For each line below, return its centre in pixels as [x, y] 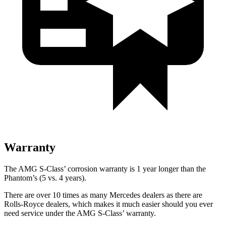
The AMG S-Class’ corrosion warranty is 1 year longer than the [105, 168]
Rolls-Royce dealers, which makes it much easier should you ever [108, 204]
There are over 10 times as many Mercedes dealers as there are [103, 195]
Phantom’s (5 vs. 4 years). [45, 178]
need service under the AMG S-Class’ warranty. [80, 213]
